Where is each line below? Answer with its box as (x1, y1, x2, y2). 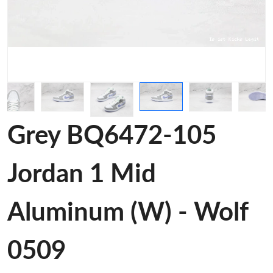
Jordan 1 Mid (7, 161, 156, 187)
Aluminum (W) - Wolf (7, 199, 248, 225)
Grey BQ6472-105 (7, 122, 216, 149)
